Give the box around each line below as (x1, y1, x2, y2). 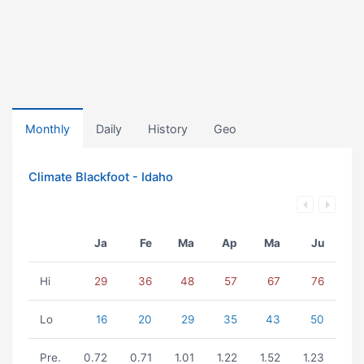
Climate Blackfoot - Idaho (28, 170, 173, 184)
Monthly (25, 122, 70, 136)
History (148, 122, 188, 136)
